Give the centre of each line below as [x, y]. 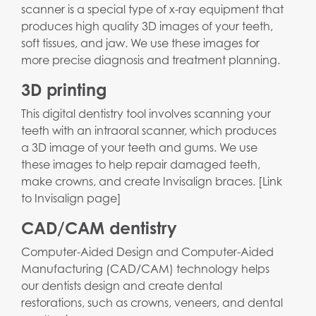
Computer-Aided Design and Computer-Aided [147, 252]
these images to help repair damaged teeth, [141, 165]
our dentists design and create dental [122, 286]
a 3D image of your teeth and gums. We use [139, 148]
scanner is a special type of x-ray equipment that [152, 10]
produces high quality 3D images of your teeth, [147, 26]
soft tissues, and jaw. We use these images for [140, 43]
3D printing [64, 90]
